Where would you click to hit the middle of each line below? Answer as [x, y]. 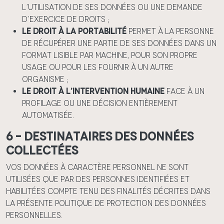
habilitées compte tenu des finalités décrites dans [108, 191]
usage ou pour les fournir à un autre [98, 67]
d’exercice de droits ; [65, 19]
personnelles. [34, 215]
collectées [42, 150]
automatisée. [48, 115]
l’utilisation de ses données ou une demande [112, 7]
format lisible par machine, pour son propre [110, 55]
